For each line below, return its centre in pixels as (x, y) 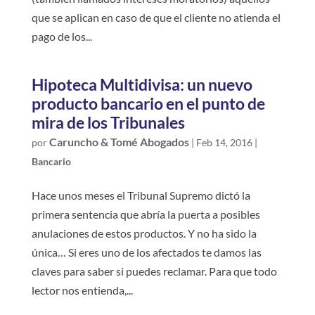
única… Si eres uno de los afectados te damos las (146, 252)
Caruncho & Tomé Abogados (119, 141)
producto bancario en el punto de (148, 103)
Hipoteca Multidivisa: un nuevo (142, 84)
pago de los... (62, 36)
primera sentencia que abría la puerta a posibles (146, 214)
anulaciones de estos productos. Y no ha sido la (144, 233)
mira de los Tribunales (108, 122)
